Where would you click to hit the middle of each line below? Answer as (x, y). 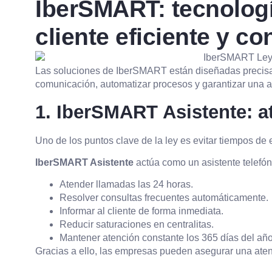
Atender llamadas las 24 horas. (126, 185)
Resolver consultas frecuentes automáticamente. (164, 198)
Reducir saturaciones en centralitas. (137, 225)
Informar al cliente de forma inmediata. (141, 211)
